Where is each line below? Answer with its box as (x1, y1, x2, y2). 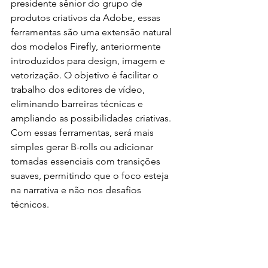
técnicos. (11, 198, 49, 210)
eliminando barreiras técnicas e (11, 98, 145, 109)
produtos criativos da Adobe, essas (11, 11, 163, 23)
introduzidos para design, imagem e (11, 54, 167, 66)
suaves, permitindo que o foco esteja (11, 169, 171, 181)
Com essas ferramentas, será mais (11, 126, 156, 138)
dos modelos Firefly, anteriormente (11, 40, 163, 52)
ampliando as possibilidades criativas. (11, 112, 173, 124)
